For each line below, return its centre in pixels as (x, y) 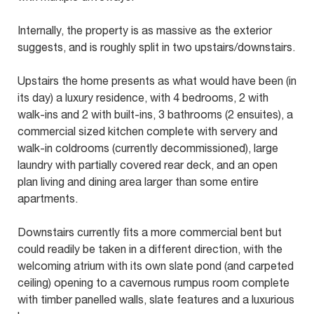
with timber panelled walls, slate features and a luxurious (156, 301)
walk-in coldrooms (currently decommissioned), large (148, 150)
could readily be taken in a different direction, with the (150, 251)
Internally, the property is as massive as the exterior (145, 32)
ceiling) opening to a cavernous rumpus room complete (153, 285)
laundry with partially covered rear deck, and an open (148, 167)
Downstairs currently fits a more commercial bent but (150, 234)
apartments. (48, 200)
